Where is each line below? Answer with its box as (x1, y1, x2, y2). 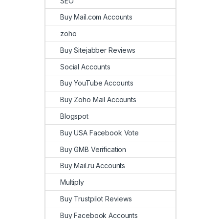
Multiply (60, 178, 84, 187)
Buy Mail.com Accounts (60, 13, 133, 22)
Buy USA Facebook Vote (60, 128, 139, 137)
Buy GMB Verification (60, 145, 127, 153)
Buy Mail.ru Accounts (60, 161, 126, 170)
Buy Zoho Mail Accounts (60, 95, 136, 104)
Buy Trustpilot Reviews (60, 194, 132, 203)
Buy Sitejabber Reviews (60, 45, 135, 54)
